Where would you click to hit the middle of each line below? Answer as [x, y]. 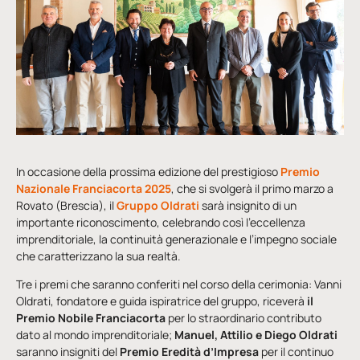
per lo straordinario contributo [243, 318]
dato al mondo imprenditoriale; [95, 335]
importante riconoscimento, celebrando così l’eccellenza [161, 222]
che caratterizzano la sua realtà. [98, 256]
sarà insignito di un [249, 205]
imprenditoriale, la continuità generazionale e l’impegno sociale [176, 239]
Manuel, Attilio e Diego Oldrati [256, 335]
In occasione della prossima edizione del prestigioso [148, 172]
